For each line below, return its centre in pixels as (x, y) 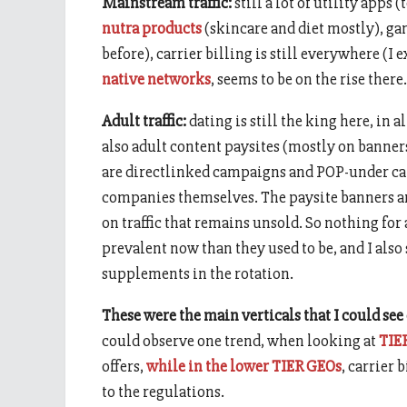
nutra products (152, 29)
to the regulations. (163, 392)
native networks (156, 79)
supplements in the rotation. (198, 274)
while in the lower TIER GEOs (244, 367)
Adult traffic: (144, 121)
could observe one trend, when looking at (240, 341)
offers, (124, 367)
